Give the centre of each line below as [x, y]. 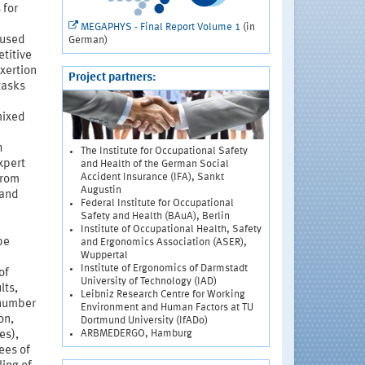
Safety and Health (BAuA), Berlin [155, 216]
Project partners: [112, 78]
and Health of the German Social [154, 164]
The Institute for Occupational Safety [164, 151]
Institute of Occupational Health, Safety [171, 229]
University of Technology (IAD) [148, 281]
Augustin [101, 190]
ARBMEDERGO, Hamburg [136, 334]
